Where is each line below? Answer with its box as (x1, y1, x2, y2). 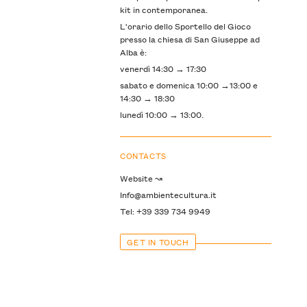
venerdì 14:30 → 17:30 (119, 61, 206, 75)
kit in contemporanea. (119, 2, 208, 16)
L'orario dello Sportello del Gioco (119, 19, 251, 32)
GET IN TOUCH (127, 235, 189, 249)
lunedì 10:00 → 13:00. (119, 107, 204, 121)
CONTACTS (119, 148, 167, 162)
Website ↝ (119, 171, 162, 185)
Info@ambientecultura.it (119, 188, 217, 201)
